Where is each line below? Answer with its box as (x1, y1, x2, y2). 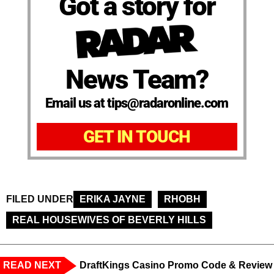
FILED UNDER (6, 194, 73, 205)
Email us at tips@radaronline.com (45, 95, 229, 111)
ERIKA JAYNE (80, 194, 146, 205)
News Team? (65, 64, 209, 96)
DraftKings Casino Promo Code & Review (80, 260, 272, 271)
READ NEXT (3, 260, 61, 271)
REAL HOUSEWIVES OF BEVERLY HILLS (12, 215, 206, 226)
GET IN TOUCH (83, 127, 191, 147)
